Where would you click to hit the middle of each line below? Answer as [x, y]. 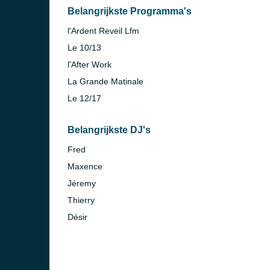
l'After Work [89, 64]
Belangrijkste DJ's [109, 130]
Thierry [81, 200]
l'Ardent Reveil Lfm [103, 31]
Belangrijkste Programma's [130, 11]
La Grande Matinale [105, 81]
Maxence [85, 166]
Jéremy [82, 183]
